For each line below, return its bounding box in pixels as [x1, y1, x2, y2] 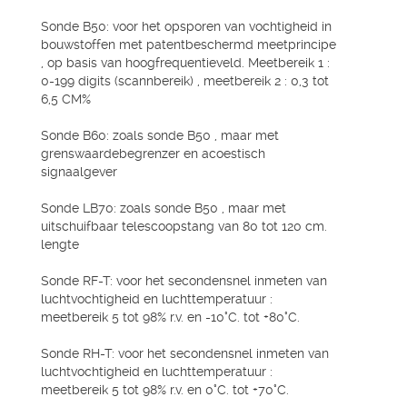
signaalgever [41, 164, 117, 179]
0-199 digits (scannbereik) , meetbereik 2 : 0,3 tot [41, 74, 329, 88]
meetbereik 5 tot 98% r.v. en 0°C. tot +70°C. [41, 382, 289, 397]
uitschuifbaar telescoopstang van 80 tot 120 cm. [41, 219, 327, 233]
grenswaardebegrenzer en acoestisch [41, 146, 265, 161]
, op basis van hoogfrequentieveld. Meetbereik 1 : [41, 55, 330, 70]
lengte [41, 237, 79, 252]
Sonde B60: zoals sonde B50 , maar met [41, 128, 279, 143]
